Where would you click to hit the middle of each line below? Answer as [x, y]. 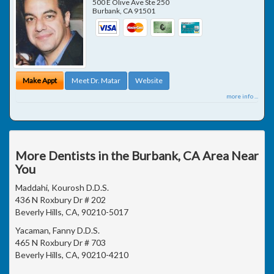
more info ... [242, 96]
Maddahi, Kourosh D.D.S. [62, 187]
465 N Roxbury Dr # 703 [61, 243]
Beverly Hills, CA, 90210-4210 [72, 255]
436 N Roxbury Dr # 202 [61, 200]
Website [149, 80]
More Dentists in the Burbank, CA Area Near [137, 155]
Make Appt [40, 80]
